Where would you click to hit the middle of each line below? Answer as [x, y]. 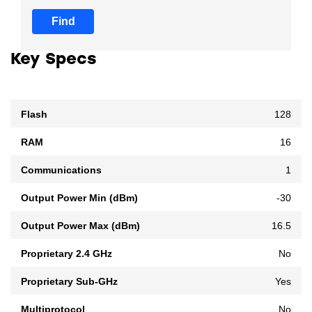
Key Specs [54, 60]
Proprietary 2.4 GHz [67, 253]
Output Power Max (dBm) [80, 225]
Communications [61, 170]
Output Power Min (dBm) [79, 197]
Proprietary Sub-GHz [69, 281]
